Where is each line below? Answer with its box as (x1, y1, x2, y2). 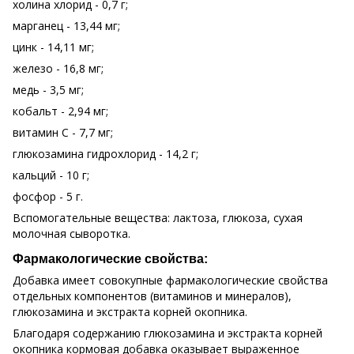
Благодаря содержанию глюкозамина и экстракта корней (13, 325, 322, 341)
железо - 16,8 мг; (13, 61, 104, 77)
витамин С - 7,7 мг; (13, 125, 113, 141)
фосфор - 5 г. (13, 189, 83, 205)
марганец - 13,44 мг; (13, 18, 120, 34)
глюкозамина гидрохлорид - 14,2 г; (13, 146, 198, 162)
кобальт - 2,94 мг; (13, 104, 108, 119)
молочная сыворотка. (13, 226, 130, 242)
